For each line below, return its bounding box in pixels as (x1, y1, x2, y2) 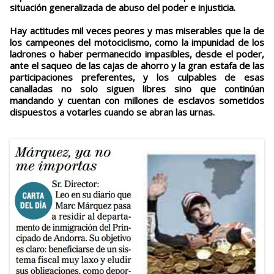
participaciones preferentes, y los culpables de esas (10, 71, 264, 84)
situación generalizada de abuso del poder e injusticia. (10, 1, 235, 14)
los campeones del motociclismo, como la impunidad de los (10, 36, 264, 49)
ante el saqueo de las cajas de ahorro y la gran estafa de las (10, 59, 264, 72)
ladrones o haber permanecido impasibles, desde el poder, (10, 48, 264, 61)
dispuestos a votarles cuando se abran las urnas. (10, 106, 215, 119)
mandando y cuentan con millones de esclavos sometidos (10, 94, 264, 107)
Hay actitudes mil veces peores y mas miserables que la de (10, 24, 264, 37)
